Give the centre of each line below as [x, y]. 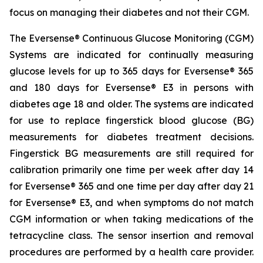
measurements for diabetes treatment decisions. [131, 137]
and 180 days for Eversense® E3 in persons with [131, 87]
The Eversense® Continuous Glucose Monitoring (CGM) [131, 38]
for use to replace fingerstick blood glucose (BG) [131, 120]
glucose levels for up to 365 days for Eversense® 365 [131, 71]
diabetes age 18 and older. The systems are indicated [131, 104]
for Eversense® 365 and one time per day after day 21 [131, 186]
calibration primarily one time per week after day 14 [131, 170]
